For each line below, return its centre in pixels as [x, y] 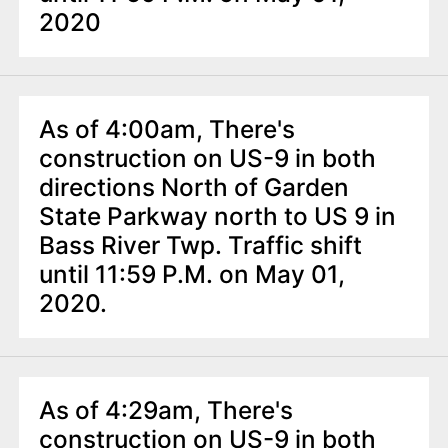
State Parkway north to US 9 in [217, 216]
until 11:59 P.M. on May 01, [191, 274]
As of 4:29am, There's [165, 410]
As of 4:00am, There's [166, 129]
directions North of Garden [193, 187]
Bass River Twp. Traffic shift [200, 245]
